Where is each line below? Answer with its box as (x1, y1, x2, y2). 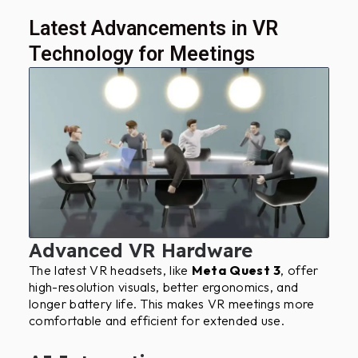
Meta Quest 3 (191, 261, 281, 278)
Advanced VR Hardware (29, 237, 253, 262)
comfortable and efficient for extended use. (29, 312, 285, 328)
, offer (280, 261, 319, 278)
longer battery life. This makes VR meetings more (29, 295, 315, 312)
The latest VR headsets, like (29, 261, 192, 278)
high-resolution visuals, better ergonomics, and (29, 278, 299, 295)
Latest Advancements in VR (29, 17, 279, 41)
